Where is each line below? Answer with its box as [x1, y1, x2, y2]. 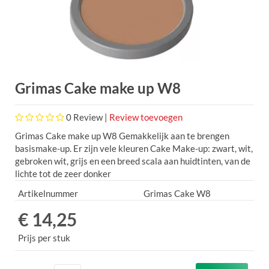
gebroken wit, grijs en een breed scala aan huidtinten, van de [15, 155, 250, 166]
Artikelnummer [18, 187, 78, 199]
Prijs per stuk [18, 232, 70, 243]
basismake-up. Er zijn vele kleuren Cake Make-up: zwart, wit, [15, 142, 253, 154]
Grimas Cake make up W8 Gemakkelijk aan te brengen [15, 130, 229, 141]
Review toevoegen [109, 111, 183, 122]
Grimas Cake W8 [144, 187, 211, 199]
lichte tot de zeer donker [15, 168, 111, 179]
